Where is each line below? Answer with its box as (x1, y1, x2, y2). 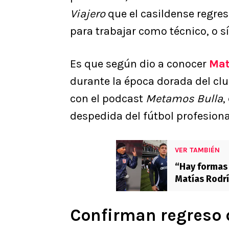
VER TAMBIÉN (175, 146, 220, 155)
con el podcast (70, 92, 146, 106)
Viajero (70, 7, 108, 21)
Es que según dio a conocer (70, 57, 209, 71)
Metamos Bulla (146, 92, 223, 106)
